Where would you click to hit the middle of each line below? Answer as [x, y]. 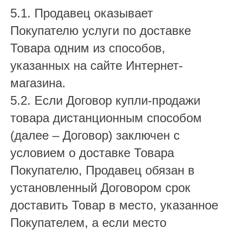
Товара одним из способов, [88, 48]
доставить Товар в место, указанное [114, 205]
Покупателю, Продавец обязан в [102, 170]
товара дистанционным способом [106, 118]
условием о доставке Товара [92, 153]
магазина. [38, 83]
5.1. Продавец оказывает [82, 13]
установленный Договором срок [100, 188]
